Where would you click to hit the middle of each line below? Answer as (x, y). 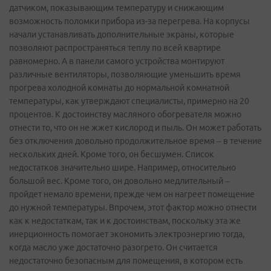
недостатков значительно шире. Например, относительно (122, 168)
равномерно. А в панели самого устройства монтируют (117, 61)
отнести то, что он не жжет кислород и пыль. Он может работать (135, 128)
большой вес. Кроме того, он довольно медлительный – (119, 181)
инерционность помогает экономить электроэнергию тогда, (127, 234)
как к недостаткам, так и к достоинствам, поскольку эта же (125, 221)
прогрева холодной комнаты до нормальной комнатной (119, 88)
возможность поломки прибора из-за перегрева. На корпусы (129, 21)
